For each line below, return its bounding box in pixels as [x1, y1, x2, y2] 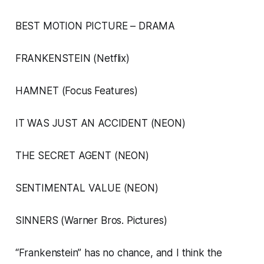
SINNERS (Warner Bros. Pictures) [15, 214, 167, 227]
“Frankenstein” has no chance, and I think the [15, 247, 223, 259]
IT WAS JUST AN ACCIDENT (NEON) [15, 117, 186, 130]
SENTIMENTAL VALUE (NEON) [15, 182, 159, 194]
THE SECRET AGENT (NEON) [15, 150, 149, 162]
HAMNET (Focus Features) [15, 85, 138, 97]
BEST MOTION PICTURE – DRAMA [15, 20, 176, 32]
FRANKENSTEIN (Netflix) [15, 52, 130, 65]
